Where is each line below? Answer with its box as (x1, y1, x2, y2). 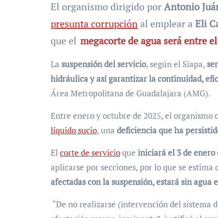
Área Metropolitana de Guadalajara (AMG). (51, 88, 211, 99)
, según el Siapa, (146, 58, 207, 70)
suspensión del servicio (61, 58, 146, 70)
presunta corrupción (51, 17, 138, 30)
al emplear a (138, 17, 195, 30)
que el (51, 34, 79, 47)
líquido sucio (51, 125, 97, 136)
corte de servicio (60, 147, 120, 158)
